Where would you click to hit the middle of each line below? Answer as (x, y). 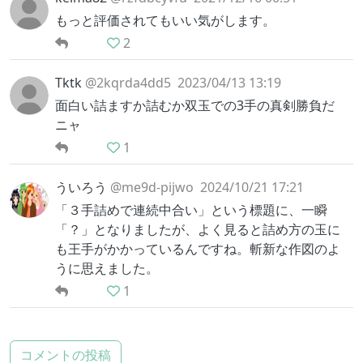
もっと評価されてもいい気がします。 (165, 20)
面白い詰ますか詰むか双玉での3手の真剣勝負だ (195, 105)
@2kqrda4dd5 (128, 82)
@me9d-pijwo (152, 187)
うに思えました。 (107, 268)
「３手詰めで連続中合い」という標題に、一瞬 (191, 209)
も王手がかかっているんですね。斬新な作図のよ (198, 248)
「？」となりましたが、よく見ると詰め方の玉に (198, 229)
